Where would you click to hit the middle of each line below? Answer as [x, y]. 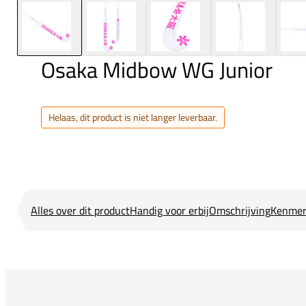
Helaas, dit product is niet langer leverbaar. [133, 117]
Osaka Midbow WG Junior [157, 70]
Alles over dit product [80, 211]
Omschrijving [240, 211]
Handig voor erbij [169, 211]
